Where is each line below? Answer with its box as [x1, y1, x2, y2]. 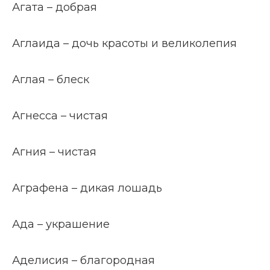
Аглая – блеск [12, 73, 89, 86]
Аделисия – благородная [12, 254, 155, 267]
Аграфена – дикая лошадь [12, 181, 162, 195]
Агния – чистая [12, 145, 96, 159]
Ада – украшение [12, 218, 110, 231]
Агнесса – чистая [12, 109, 108, 122]
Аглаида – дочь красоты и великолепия [12, 37, 237, 50]
